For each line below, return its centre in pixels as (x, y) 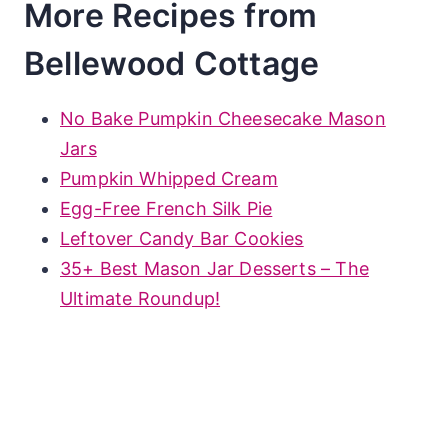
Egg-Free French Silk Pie (166, 208)
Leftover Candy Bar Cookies (182, 238)
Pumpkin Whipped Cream (169, 178)
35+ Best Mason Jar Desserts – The (214, 268)
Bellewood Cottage (172, 63)
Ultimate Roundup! (140, 298)
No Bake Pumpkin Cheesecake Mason (223, 118)
